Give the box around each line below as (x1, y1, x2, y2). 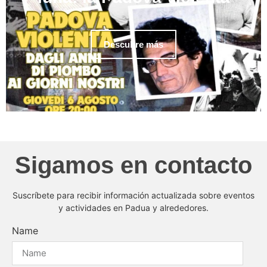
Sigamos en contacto (15, 151, 252, 178)
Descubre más (104, 39, 163, 50)
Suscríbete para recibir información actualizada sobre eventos (13, 190, 254, 200)
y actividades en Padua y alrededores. (58, 202, 209, 213)
